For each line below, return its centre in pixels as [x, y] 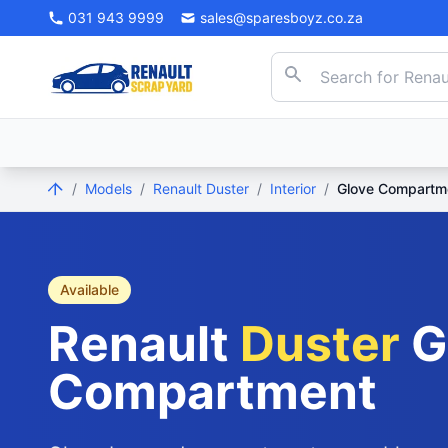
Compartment [212, 391]
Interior [293, 188]
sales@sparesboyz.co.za [281, 17]
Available [89, 289]
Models [108, 188]
